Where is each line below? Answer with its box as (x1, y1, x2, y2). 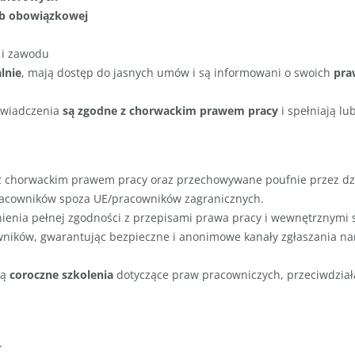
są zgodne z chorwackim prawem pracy (63, 103, 278, 119)
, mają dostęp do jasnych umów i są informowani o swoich (21, 65, 334, 81)
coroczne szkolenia (10, 266, 113, 282)
